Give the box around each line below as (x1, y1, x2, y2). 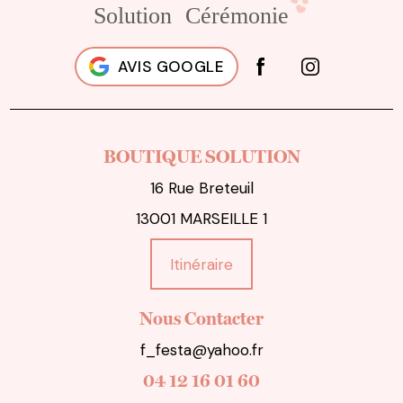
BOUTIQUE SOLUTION (103, 146, 300, 168)
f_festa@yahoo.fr (139, 340, 264, 360)
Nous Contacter (139, 308, 264, 329)
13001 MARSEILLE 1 (136, 209, 267, 229)
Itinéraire (170, 254, 233, 274)
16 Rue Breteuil (149, 178, 254, 199)
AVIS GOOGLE (117, 57, 224, 77)
